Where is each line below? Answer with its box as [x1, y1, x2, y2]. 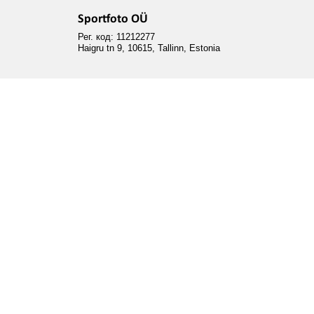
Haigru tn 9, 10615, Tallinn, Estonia [77, 43, 220, 53]
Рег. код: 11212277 [77, 32, 155, 42]
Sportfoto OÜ [77, 13, 148, 26]
